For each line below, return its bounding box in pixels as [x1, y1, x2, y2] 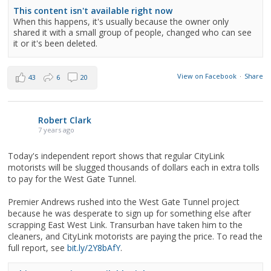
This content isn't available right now [13, 5, 173, 16]
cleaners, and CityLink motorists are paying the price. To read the [8, 230, 263, 242]
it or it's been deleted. [13, 38, 98, 49]
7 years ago [38, 125, 75, 134]
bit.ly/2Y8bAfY [67, 242, 121, 253]
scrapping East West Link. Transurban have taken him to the [8, 219, 243, 230]
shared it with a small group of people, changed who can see [13, 27, 252, 38]
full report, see [8, 242, 68, 253]
